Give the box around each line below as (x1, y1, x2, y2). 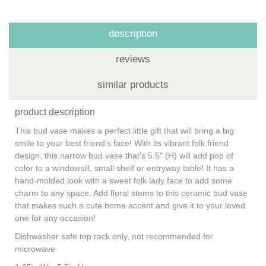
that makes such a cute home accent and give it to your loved (15, 200, 245, 210)
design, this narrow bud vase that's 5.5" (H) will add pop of (15, 150, 233, 160)
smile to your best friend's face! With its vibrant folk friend (15, 138, 229, 148)
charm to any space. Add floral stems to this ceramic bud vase (15, 188, 248, 198)
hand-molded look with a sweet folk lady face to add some (15, 175, 232, 185)
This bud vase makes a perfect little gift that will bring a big (15, 125, 234, 135)
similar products (97, 78, 169, 90)
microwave (15, 243, 58, 254)
